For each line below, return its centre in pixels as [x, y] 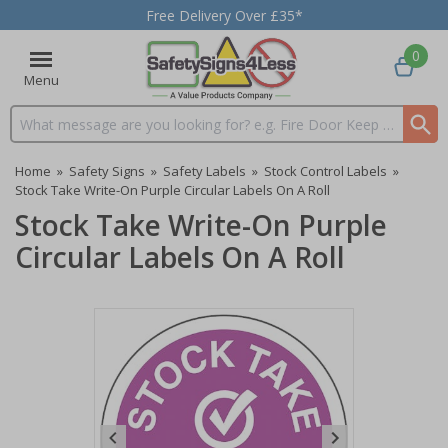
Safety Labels [204, 171]
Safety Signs [107, 171]
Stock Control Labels [325, 171]
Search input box [65, 133]
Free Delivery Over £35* [224, 15]
